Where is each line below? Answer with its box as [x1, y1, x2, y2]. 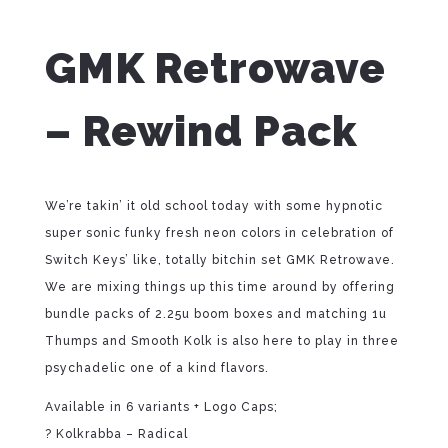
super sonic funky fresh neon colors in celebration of [44, 226, 394, 241]
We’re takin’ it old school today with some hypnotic [44, 199, 383, 214]
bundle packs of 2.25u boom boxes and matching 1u [44, 307, 387, 322]
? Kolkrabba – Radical [44, 427, 188, 442]
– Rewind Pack [44, 107, 358, 157]
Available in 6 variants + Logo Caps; [44, 400, 278, 415]
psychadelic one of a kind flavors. [44, 361, 269, 376]
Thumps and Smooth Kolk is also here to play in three [44, 334, 399, 349]
